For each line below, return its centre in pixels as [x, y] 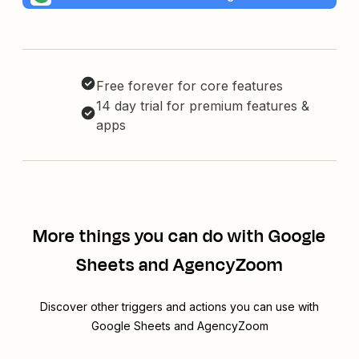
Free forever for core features [190, 86]
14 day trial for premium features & [203, 106]
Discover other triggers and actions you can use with [179, 307]
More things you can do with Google [179, 237]
